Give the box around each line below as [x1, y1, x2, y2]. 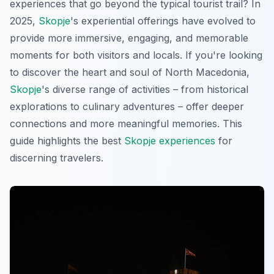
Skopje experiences [124, 134, 215, 147]
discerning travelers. [10, 151, 103, 164]
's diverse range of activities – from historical [42, 83, 248, 95]
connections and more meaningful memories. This [10, 117, 242, 130]
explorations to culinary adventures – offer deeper [10, 100, 244, 113]
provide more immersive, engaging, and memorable [10, 31, 248, 44]
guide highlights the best [10, 134, 124, 147]
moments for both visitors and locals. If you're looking [10, 48, 262, 61]
